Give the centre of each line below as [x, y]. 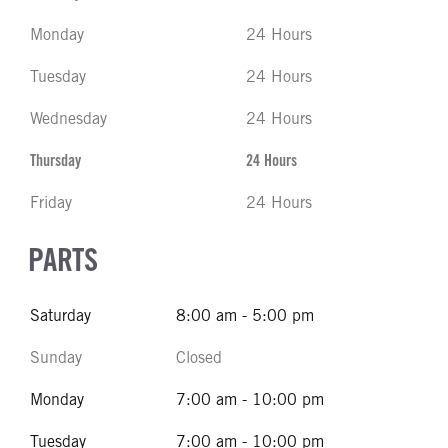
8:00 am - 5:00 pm [245, 315]
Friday [51, 202]
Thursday [55, 160]
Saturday [60, 315]
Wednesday [68, 118]
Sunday [56, 357]
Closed [199, 357]
